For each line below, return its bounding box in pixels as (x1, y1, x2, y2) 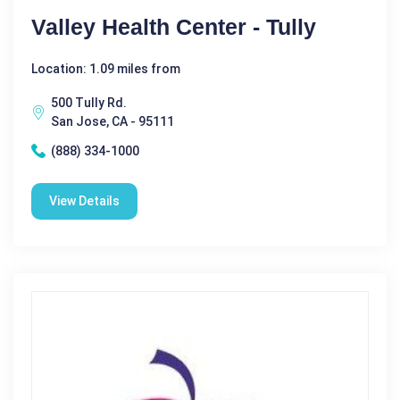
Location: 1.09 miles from (31, 61, 180, 76)
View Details (49, 193, 120, 208)
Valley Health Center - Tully (31, 13, 316, 39)
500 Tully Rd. (51, 95, 127, 110)
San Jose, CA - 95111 (51, 113, 174, 129)
